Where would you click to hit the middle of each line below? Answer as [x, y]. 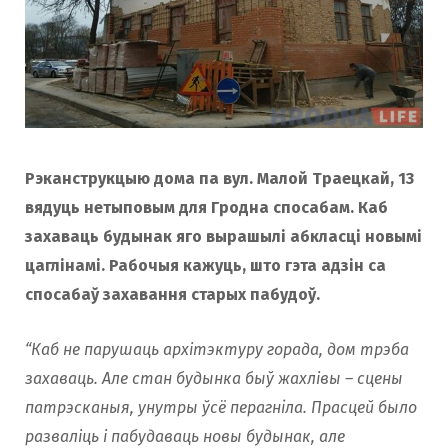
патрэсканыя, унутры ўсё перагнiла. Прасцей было [221, 407]
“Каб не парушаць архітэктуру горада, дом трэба [217, 349]
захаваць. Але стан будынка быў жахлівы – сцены [214, 378]
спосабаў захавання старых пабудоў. [172, 294]
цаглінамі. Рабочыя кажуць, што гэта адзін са [205, 265]
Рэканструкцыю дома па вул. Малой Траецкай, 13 [219, 178]
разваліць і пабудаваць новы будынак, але [185, 436]
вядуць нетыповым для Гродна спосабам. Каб [206, 207]
